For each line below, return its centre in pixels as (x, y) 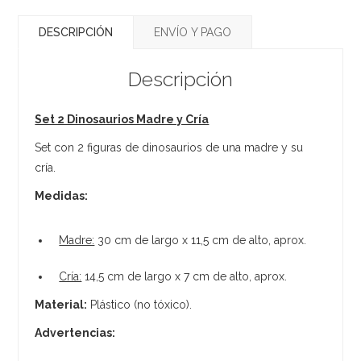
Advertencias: (75, 332)
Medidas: (62, 195)
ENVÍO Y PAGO (193, 32)
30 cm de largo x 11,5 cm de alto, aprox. (201, 240)
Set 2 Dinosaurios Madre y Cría (122, 119)
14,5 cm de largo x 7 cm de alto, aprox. (185, 276)
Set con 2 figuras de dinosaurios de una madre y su (169, 147)
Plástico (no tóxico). (140, 304)
